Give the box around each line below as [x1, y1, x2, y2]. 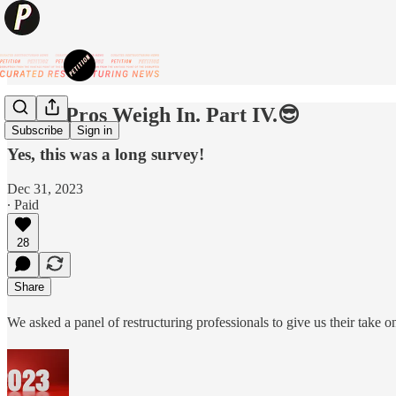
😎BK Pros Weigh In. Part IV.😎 [7, 103, 300, 126]
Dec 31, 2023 [7, 180, 83, 196]
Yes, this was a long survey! [7, 144, 204, 164]
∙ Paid [7, 196, 39, 212]
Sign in [77, 124, 112, 138]
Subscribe [11, 124, 63, 138]
